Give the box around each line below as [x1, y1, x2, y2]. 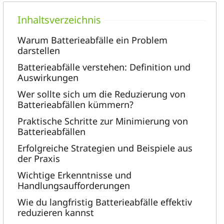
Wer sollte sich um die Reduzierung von [17, 88, 185, 100]
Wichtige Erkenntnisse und [17, 169, 131, 181]
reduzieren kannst [17, 206, 94, 218]
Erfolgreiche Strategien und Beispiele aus [17, 142, 192, 154]
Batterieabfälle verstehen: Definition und [17, 61, 190, 73]
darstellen [17, 44, 60, 56]
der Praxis [17, 152, 60, 164]
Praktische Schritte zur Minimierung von [17, 115, 188, 127]
